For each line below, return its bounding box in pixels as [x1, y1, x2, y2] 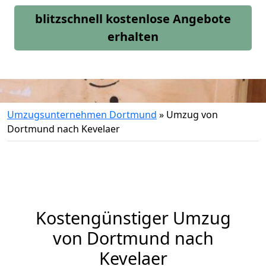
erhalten [107, 28, 159, 45]
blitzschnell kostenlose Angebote [35, 11, 231, 27]
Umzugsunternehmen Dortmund [7, 108, 157, 121]
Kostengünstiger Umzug [35, 206, 231, 229]
